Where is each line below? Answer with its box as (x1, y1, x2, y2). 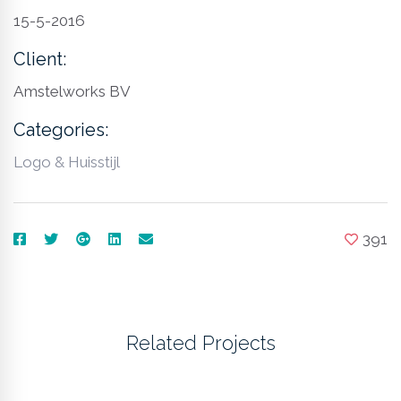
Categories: (13, 119, 108, 141)
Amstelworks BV (13, 82, 131, 101)
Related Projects (125, 332, 276, 355)
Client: (13, 48, 66, 71)
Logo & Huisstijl (13, 153, 120, 172)
